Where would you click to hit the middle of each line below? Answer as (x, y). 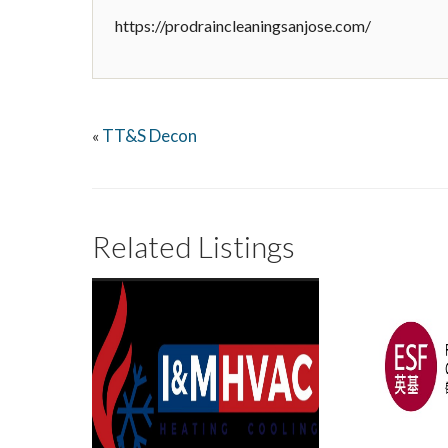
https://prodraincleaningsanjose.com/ (243, 25)
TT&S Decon (149, 135)
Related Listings (193, 246)
